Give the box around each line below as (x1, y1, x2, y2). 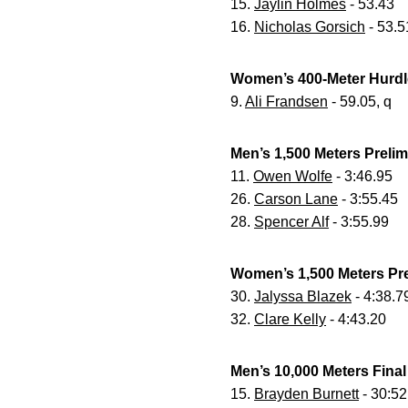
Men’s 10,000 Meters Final (230, 363, 406, 379)
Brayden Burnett (254, 386, 359, 402)
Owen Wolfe (253, 168, 332, 184)
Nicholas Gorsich (254, 19, 365, 35)
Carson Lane (254, 191, 338, 207)
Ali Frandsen (245, 94, 328, 109)
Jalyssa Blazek (254, 289, 352, 304)
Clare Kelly (254, 311, 326, 327)
